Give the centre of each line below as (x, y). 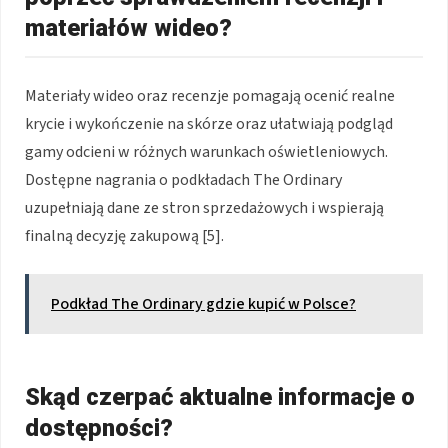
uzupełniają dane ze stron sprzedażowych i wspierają (204, 208)
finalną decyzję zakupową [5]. (124, 236)
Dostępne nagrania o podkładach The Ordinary (183, 180)
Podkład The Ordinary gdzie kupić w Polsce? (203, 304)
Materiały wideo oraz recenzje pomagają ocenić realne (210, 96)
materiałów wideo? (128, 28)
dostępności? (99, 428)
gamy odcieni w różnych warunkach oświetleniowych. (206, 152)
